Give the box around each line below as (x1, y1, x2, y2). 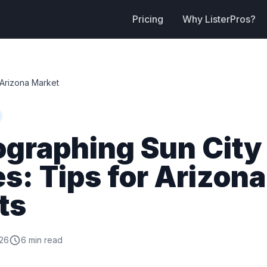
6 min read (21, 235, 63, 245)
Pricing (132, 13, 163, 25)
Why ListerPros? (182, 13, 256, 25)
